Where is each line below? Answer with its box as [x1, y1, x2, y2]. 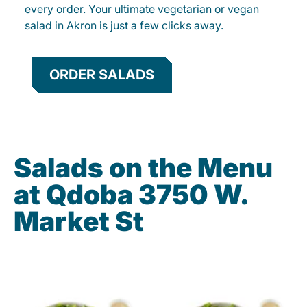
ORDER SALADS [49, 66, 154, 84]
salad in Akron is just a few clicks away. [25, 19, 223, 33]
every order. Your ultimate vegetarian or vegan [25, 2, 259, 16]
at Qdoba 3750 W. [14, 178, 248, 211]
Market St [14, 205, 144, 238]
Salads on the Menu [14, 151, 273, 184]
